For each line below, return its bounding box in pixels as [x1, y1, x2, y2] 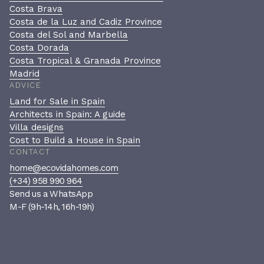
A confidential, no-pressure [115, 243, 225, 253]
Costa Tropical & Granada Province [9, 55, 161, 66]
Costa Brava [9, 3, 62, 14]
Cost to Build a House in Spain [9, 134, 140, 146]
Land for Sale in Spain [9, 95, 105, 107]
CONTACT [9, 147, 51, 156]
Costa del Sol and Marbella [9, 29, 128, 40]
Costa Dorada [9, 42, 69, 53]
